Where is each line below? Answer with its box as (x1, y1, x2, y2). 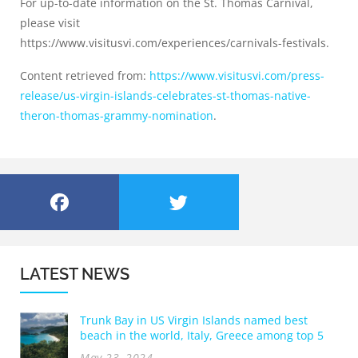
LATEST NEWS (20, 265, 129, 284)
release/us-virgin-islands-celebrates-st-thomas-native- (20, 88, 311, 104)
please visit (20, 15, 80, 31)
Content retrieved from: (20, 68, 149, 84)
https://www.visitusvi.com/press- (149, 68, 324, 84)
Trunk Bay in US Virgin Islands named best (80, 312, 308, 328)
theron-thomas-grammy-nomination (20, 108, 213, 124)
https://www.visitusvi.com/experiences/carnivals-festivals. (20, 35, 329, 51)
